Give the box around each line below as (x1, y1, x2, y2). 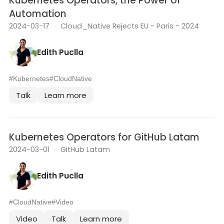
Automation (9, 7, 66, 21)
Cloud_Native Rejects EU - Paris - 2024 (60, 21, 199, 31)
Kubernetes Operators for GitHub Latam (9, 130, 199, 144)
